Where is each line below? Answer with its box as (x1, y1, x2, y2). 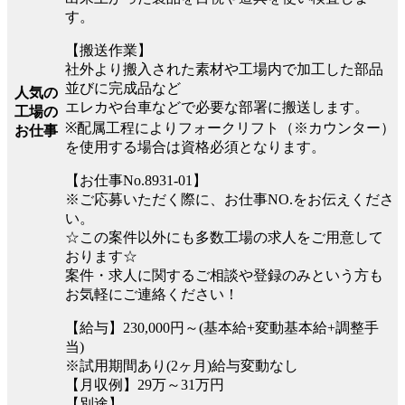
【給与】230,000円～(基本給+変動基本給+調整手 (65, 319, 379, 335)
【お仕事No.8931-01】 (65, 172, 207, 188)
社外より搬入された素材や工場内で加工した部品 (65, 61, 383, 77)
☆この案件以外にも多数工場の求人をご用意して (65, 229, 383, 245)
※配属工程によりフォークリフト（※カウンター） (65, 119, 395, 136)
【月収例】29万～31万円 (65, 376, 224, 392)
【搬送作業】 (65, 42, 152, 58)
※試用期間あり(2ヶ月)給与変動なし (65, 357, 298, 373)
